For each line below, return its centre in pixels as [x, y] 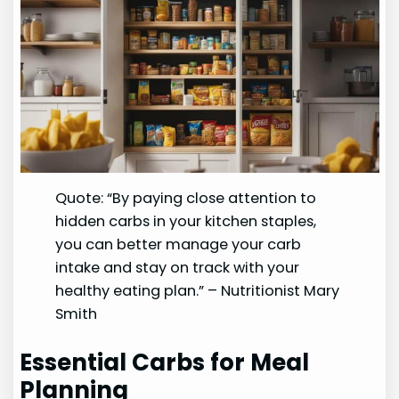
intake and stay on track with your [178, 268]
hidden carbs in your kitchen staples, [186, 222]
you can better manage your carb [179, 245]
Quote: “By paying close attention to [186, 199]
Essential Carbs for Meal [165, 363]
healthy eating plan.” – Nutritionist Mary [198, 291]
